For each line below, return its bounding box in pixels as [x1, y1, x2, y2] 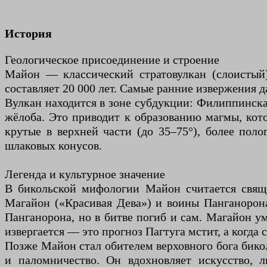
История [5, 27, 52, 41]
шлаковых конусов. [5, 139, 102, 153]
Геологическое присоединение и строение [5, 53, 219, 67]
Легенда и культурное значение [5, 167, 165, 181]
